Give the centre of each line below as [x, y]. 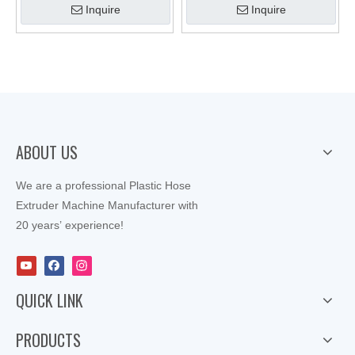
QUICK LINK [50, 300]
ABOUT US [47, 152]
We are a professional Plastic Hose [103, 185]
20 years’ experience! [70, 225]
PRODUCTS [48, 340]
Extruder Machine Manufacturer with [109, 205]
